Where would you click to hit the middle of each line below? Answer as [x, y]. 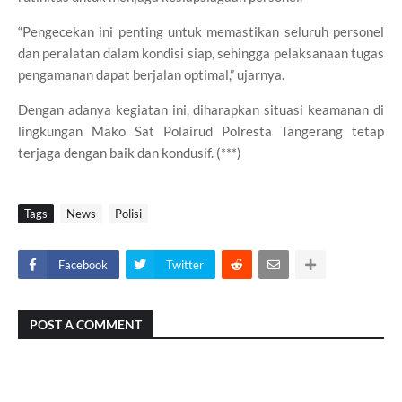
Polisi [128, 214]
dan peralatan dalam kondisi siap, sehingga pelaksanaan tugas [201, 53]
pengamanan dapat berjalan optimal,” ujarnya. [151, 74]
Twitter [185, 265]
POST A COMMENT [86, 324]
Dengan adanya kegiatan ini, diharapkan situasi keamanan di [201, 109]
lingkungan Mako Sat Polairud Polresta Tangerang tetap [201, 131]
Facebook [83, 265]
